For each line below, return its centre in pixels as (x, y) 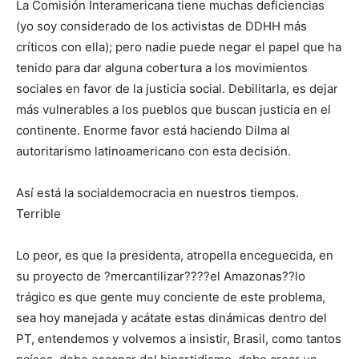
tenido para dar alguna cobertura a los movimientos (162, 68)
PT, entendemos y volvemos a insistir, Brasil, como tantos (179, 339)
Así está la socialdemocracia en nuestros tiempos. (157, 193)
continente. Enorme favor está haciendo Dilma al (153, 131)
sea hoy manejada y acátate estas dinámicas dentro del (171, 318)
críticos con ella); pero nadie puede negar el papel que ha (179, 47)
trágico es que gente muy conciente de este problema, (171, 297)
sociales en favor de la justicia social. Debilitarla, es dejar (177, 89)
